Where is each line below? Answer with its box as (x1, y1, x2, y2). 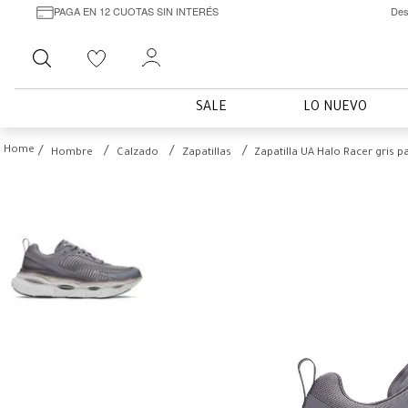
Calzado (117, 148, 158, 159)
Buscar (68, 40, 110, 56)
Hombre (51, 148, 93, 159)
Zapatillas (182, 148, 231, 159)
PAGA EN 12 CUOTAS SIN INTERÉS (53, 3, 219, 18)
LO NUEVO (303, 101, 367, 116)
